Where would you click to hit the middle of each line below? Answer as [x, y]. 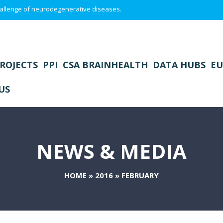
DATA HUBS [179, 65]
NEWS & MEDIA [111, 151]
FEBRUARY [140, 175]
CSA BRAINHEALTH [105, 65]
